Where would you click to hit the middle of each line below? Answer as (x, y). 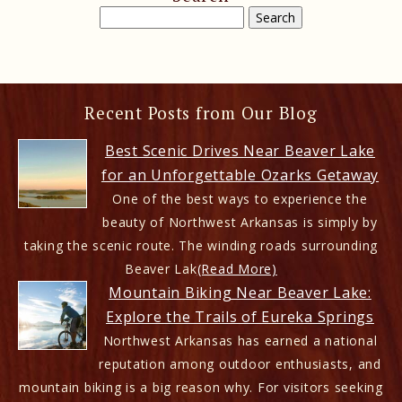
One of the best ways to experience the (240, 198)
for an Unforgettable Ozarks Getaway (240, 175)
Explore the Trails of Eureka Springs (240, 316)
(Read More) (237, 268)
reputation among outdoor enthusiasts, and (240, 363)
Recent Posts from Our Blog (201, 112)
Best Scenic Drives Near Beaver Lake (240, 150)
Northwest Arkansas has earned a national (240, 340)
